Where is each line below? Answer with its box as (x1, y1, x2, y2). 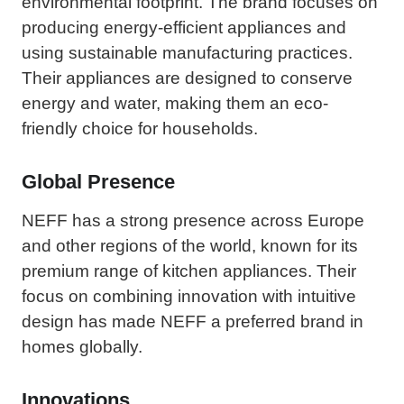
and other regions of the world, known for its (22, 235, 358, 255)
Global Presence (22, 170, 175, 193)
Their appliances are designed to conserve (22, 68, 353, 87)
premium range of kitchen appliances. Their (22, 261, 356, 280)
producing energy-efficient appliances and (22, 17, 346, 37)
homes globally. (22, 336, 142, 356)
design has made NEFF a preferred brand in (22, 311, 363, 331)
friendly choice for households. (22, 118, 258, 138)
